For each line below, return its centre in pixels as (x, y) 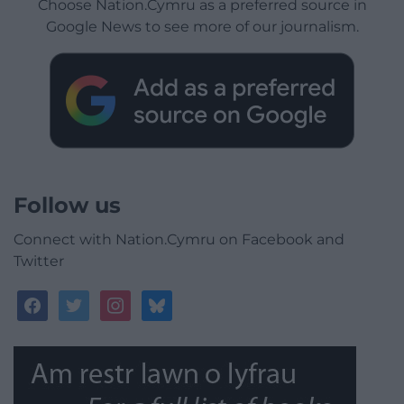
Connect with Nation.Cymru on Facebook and (179, 240)
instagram (138, 300)
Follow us (67, 206)
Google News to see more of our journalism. (202, 27)
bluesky (170, 300)
